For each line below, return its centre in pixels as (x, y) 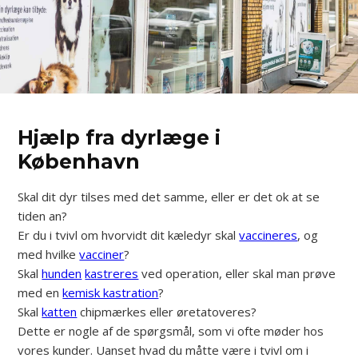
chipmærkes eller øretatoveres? (167, 312)
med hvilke (49, 254)
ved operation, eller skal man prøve (237, 273)
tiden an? (43, 216)
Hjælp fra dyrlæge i (119, 137)
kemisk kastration (111, 292)
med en (40, 292)
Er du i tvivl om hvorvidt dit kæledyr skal (129, 235)
